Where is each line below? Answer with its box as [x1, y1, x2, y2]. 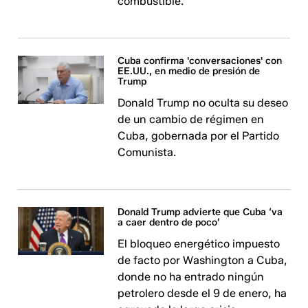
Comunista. [118, 146, 177, 159]
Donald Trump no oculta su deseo [118, 96, 289, 109]
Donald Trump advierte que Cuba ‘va [118, 206, 283, 218]
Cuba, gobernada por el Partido [118, 129, 280, 142]
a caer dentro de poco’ [118, 217, 221, 228]
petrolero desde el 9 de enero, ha [118, 287, 287, 300]
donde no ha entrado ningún [118, 270, 265, 283]
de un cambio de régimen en [118, 113, 265, 126]
